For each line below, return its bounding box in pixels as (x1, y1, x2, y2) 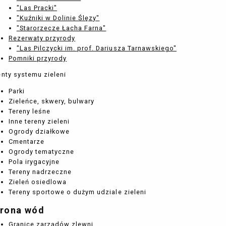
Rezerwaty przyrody (8, 34, 76, 42)
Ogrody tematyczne (8, 148, 75, 156)
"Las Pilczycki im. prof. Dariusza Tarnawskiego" (16, 44, 177, 52)
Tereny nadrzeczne (8, 168, 72, 176)
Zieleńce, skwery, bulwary (8, 97, 95, 105)
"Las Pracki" (16, 4, 58, 12)
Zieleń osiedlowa (8, 178, 67, 186)
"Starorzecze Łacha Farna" (16, 24, 106, 32)
